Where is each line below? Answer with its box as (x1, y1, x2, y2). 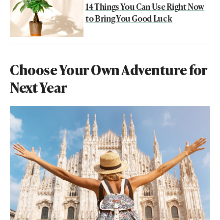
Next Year (10, 78, 67, 97)
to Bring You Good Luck (85, 12, 172, 24)
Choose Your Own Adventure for (10, 60, 207, 79)
